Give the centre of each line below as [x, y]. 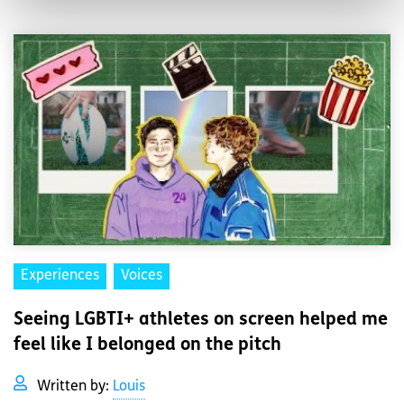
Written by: [75, 387]
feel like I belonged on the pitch [147, 346]
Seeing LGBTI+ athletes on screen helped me [201, 321]
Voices [142, 276]
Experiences [60, 276]
